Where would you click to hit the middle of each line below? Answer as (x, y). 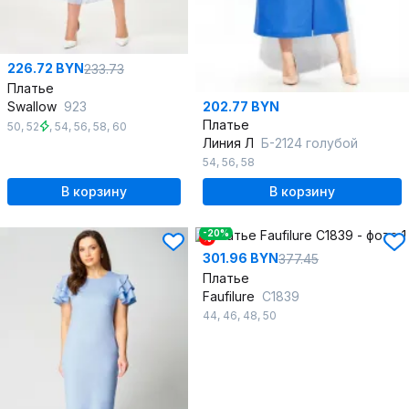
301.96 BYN (241, 258)
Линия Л (230, 143)
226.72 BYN (46, 68)
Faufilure (231, 297)
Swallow (34, 107)
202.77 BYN (241, 107)
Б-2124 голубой (309, 143)
